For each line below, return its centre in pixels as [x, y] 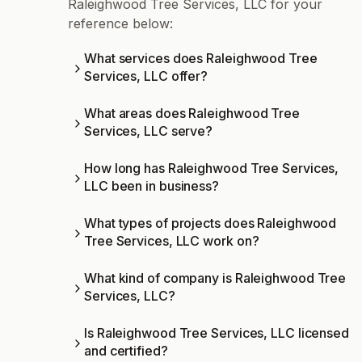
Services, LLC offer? [146, 76]
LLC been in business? [152, 186]
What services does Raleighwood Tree [201, 59]
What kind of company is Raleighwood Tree [215, 278]
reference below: [120, 24]
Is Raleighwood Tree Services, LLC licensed [217, 333]
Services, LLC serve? [149, 131]
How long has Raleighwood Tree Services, [212, 168]
